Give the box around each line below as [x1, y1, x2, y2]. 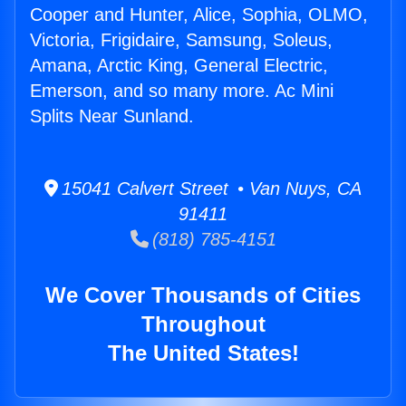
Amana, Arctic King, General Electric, [30, 55, 328, 76]
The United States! [107, 341, 299, 366]
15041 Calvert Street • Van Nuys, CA [58, 179, 362, 199]
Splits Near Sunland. [30, 106, 194, 127]
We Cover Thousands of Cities [45, 283, 361, 308]
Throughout [140, 312, 266, 337]
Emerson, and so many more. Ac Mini [30, 81, 333, 101]
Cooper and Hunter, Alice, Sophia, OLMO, [30, 5, 368, 25]
